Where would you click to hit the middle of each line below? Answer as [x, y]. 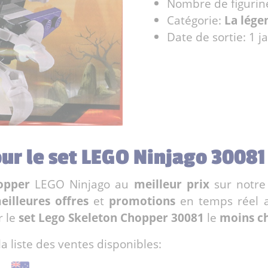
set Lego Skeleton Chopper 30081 [111, 218]
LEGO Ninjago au [82, 184]
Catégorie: [196, 20]
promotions [142, 201]
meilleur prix [171, 184]
